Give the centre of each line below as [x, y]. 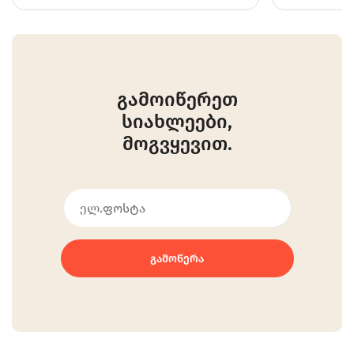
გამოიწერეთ [177, 100]
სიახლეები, [177, 122]
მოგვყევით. [177, 144]
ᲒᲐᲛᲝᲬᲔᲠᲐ [177, 258]
